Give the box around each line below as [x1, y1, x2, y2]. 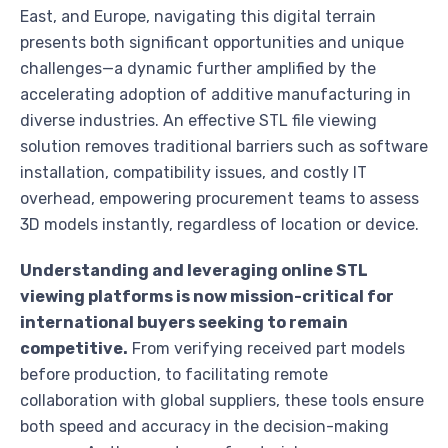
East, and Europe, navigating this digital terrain [20, 7, 376, 27]
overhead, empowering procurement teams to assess [20, 189, 419, 209]
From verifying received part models [128, 339, 405, 359]
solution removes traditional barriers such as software [20, 137, 428, 157]
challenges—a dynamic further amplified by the [20, 59, 376, 79]
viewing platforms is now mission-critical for [20, 287, 394, 307]
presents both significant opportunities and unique [20, 33, 404, 53]
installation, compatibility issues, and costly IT [20, 163, 367, 183]
